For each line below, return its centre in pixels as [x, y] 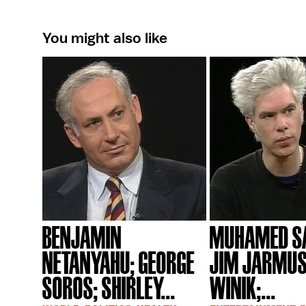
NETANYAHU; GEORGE [119, 261]
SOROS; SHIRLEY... [109, 287]
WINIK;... [243, 287]
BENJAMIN [82, 236]
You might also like [105, 38]
